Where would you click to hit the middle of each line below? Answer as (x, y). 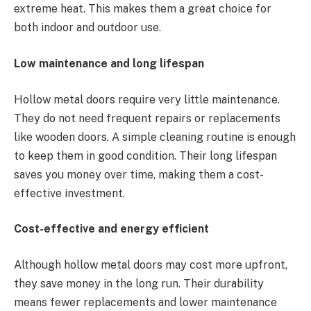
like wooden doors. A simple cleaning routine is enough (155, 137)
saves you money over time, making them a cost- (139, 174)
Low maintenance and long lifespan (109, 64)
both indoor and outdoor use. (87, 28)
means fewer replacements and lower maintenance (145, 302)
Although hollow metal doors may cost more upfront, (151, 264)
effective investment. (69, 193)
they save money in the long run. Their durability (139, 283)
